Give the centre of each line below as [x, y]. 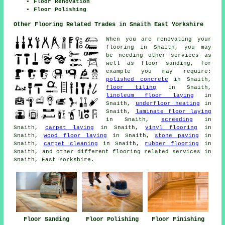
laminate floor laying [173, 112]
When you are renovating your [159, 39]
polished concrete [137, 80]
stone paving [177, 136]
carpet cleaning [71, 144]
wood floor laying [76, 136]
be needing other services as [159, 55]
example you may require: [159, 72]
